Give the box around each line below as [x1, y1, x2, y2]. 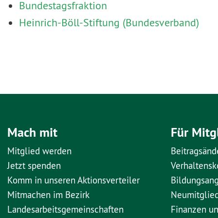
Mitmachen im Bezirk [7, 189, 90, 201]
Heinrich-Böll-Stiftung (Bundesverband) [19, 16, 199, 30]
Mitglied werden [7, 145, 72, 157]
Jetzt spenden [7, 160, 61, 172]
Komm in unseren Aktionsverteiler [7, 174, 140, 186]
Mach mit [7, 124, 57, 141]
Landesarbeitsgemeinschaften [7, 203, 124, 216]
